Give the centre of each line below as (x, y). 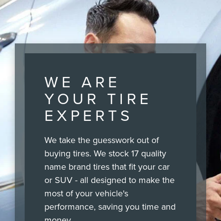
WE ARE (82, 82)
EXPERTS (89, 115)
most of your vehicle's (86, 193)
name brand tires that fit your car (107, 167)
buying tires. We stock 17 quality (105, 153)
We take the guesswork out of (102, 140)
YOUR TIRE (98, 98)
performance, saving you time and (110, 207)
